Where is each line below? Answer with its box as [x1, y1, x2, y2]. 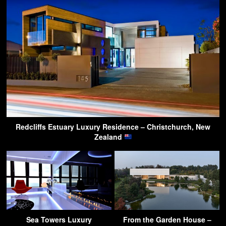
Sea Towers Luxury [26, 214, 92, 224]
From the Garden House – [123, 214, 211, 224]
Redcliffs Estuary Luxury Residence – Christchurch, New [16, 121, 210, 132]
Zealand [94, 131, 124, 142]
